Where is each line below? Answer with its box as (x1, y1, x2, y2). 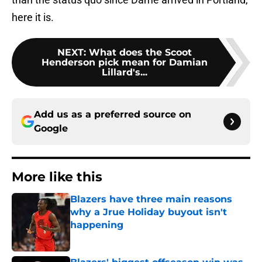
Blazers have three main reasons (70, 194, 232, 205)
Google (34, 123, 68, 135)
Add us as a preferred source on (34, 109, 191, 120)
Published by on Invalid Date (70, 232, 171, 242)
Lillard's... (102, 67, 147, 78)
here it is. (12, 11, 54, 24)
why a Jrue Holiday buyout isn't (70, 206, 227, 218)
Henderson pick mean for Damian (42, 57, 208, 68)
